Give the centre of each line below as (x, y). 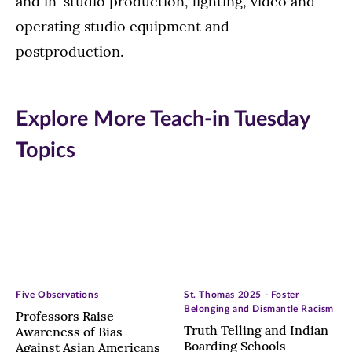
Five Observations (57, 294)
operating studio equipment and (123, 26)
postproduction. (70, 51)
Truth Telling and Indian (256, 330)
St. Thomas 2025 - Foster (242, 294)
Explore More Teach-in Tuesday (163, 119)
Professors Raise (65, 315)
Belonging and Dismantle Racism (259, 308)
